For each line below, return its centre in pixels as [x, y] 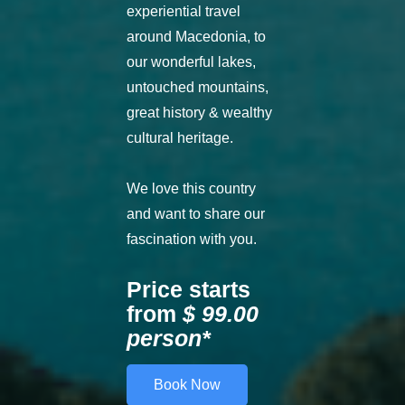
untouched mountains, [198, 88]
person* [169, 339]
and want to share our [196, 214]
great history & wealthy [199, 113]
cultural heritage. [180, 138]
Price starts [188, 290]
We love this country [191, 189]
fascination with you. [192, 240]
